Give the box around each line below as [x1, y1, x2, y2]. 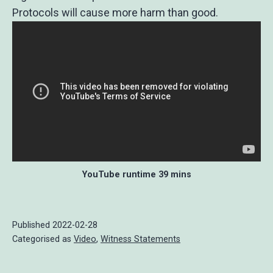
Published [12, 219, 52, 230]
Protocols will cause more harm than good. [12, 6, 218, 19]
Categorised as [12, 233, 74, 244]
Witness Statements [101, 233, 180, 244]
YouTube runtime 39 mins [82, 169, 191, 180]
